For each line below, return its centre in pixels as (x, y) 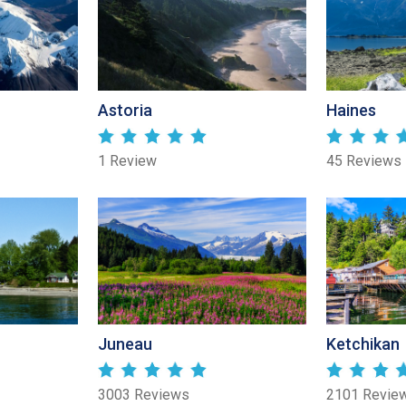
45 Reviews (364, 161)
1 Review (127, 161)
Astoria (125, 111)
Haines (351, 111)
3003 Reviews (144, 395)
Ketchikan (363, 344)
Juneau (125, 344)
